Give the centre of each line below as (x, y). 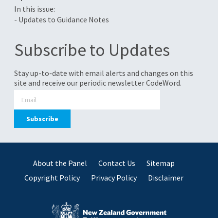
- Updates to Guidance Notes (61, 20)
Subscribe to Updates (92, 50)
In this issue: (34, 9)
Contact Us (117, 163)
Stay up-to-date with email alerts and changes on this (103, 73)
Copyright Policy (52, 177)
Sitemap (161, 163)
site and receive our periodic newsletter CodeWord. (98, 82)
